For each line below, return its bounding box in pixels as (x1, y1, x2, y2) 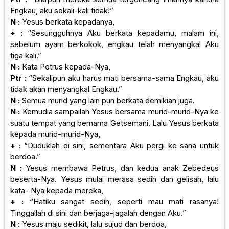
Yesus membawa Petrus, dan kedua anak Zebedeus (21, 163, 219, 173)
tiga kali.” (10, 50, 41, 60)
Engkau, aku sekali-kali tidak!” (10, 5, 113, 15)
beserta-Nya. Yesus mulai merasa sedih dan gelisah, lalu (10, 174, 219, 184)
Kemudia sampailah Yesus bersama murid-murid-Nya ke (20, 106, 219, 117)
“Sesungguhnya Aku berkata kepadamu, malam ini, (22, 28, 219, 38)
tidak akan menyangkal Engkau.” (10, 84, 122, 94)
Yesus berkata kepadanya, (20, 16, 114, 27)
